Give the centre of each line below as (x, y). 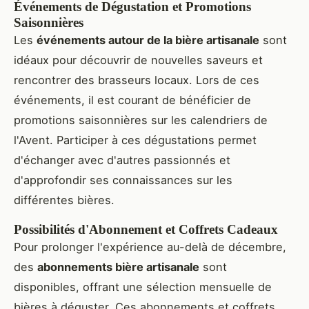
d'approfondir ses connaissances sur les (123, 180)
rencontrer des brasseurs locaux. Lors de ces (137, 80)
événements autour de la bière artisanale (148, 40)
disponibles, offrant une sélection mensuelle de (143, 287)
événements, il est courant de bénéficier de (132, 100)
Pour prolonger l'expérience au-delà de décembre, (150, 247)
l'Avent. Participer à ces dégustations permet (135, 140)
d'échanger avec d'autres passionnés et (122, 160)
